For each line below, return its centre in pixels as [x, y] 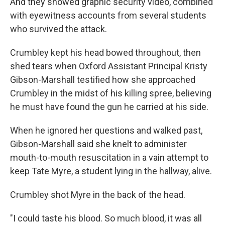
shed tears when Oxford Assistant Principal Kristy [109, 66]
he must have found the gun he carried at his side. [109, 107]
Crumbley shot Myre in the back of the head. [98, 195]
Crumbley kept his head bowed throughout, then [105, 52]
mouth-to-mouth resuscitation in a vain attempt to [109, 157]
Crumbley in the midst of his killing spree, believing [111, 93]
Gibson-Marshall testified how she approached [103, 80]
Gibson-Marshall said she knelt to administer [98, 144]
